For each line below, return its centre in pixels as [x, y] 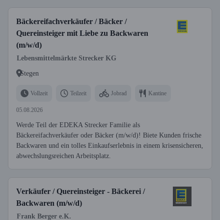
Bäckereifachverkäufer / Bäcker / [71, 21]
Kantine [157, 93]
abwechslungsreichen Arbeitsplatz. [64, 156]
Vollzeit [39, 93]
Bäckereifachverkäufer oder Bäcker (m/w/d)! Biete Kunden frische [109, 135]
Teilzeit [78, 93]
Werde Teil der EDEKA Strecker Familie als [78, 125]
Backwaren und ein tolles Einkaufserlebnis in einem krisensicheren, [110, 146]
